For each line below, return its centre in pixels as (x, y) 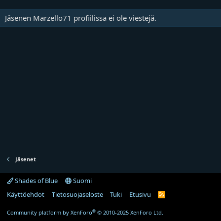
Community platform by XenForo (50, 212)
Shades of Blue (36, 181)
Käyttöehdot (26, 194)
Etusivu (140, 194)
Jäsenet (25, 159)
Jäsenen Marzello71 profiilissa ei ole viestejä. (81, 18)
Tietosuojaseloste (77, 194)
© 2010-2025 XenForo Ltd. (130, 212)
